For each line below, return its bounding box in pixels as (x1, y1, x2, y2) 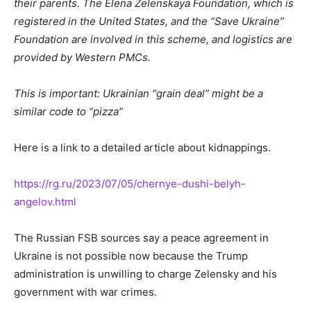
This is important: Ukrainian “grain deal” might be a (14, 87, 263, 101)
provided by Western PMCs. (14, 51, 151, 65)
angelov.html (14, 195, 76, 209)
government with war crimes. (14, 285, 157, 299)
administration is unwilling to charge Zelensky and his (14, 267, 277, 281)
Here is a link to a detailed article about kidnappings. (14, 141, 271, 155)
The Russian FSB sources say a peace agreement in (14, 231, 269, 245)
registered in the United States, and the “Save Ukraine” (14, 15, 284, 28)
